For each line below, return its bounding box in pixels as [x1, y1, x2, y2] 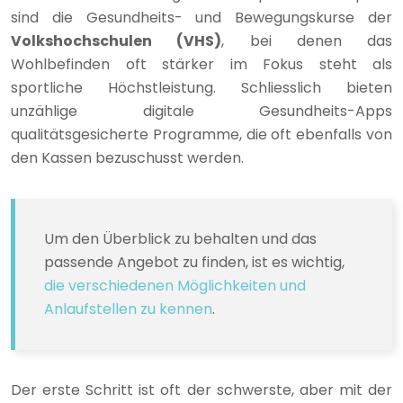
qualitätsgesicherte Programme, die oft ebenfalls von [11, 124, 392, 146]
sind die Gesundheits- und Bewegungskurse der [11, 7, 392, 29]
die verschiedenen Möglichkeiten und [44, 275, 306, 297]
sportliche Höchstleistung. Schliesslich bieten [11, 77, 392, 99]
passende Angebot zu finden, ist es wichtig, [44, 252, 345, 273]
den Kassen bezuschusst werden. [11, 148, 244, 169]
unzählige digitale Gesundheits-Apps [11, 101, 392, 122]
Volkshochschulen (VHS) [11, 31, 222, 52]
